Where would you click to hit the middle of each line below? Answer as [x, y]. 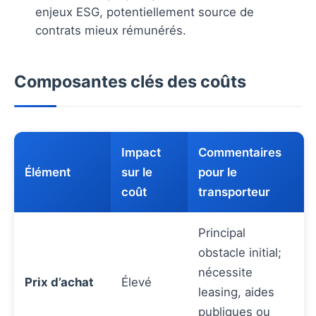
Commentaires [240, 152]
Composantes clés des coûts [130, 81]
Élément [48, 172]
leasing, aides [236, 292]
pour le [218, 172]
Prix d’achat [59, 282]
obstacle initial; [240, 252]
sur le [137, 172]
